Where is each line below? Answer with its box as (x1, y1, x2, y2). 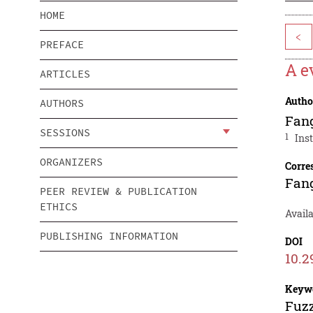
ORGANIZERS (40, 155, 103, 169)
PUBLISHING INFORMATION (40, 229, 178, 243)
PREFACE (40, 38, 84, 52)
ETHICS (40, 200, 78, 214)
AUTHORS (40, 96, 84, 110)
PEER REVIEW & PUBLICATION (40, 184, 197, 198)
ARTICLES (40, 67, 90, 81)
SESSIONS (40, 126, 90, 140)
